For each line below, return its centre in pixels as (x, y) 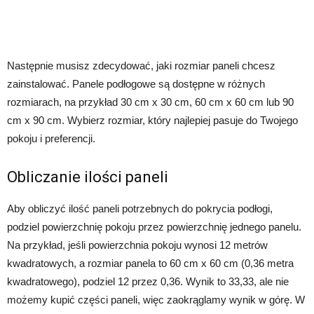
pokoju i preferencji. (51, 139)
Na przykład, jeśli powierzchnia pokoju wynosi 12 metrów (137, 245)
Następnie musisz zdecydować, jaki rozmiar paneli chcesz (141, 66)
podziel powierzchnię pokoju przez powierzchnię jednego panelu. (154, 227)
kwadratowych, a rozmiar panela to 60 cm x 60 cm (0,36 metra (150, 264)
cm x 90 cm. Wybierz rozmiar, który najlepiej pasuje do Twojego (152, 121)
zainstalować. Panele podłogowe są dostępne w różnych (136, 84)
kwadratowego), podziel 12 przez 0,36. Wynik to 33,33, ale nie (148, 282)
